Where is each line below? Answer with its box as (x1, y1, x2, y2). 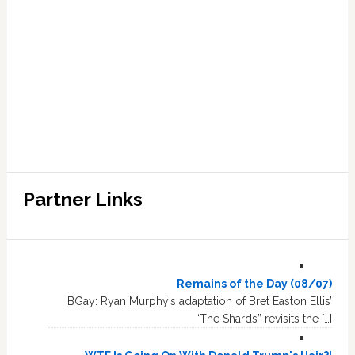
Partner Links (22, 188, 143, 211)
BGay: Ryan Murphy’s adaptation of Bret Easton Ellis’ (67, 295, 333, 307)
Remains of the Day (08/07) (177, 277, 333, 290)
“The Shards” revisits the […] (196, 312, 333, 325)
